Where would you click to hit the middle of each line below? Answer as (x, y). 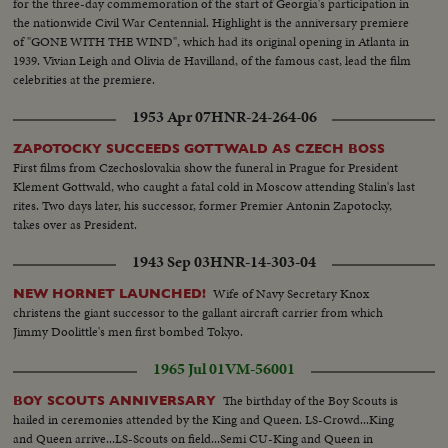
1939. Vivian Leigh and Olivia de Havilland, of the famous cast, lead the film (212, 60)
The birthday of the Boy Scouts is (311, 400)
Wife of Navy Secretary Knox (291, 293)
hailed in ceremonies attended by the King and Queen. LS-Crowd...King (204, 419)
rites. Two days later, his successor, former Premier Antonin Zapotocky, (203, 205)
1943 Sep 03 (171, 261)
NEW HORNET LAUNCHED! (110, 293)
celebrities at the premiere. (84, 79)
